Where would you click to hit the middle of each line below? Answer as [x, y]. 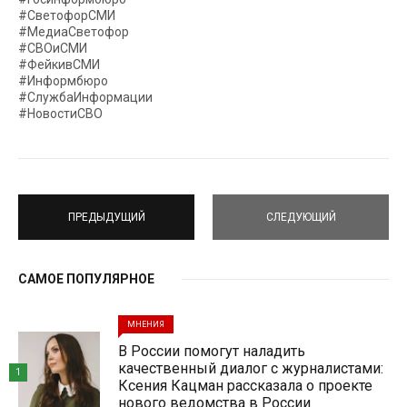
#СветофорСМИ [67, 15]
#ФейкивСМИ [59, 65]
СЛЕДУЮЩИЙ [301, 217]
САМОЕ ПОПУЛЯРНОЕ [86, 279]
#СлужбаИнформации [85, 97]
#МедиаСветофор [74, 32]
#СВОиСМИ [53, 48]
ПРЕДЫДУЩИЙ [106, 217]
